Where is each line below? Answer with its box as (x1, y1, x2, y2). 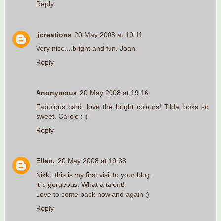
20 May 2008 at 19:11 (74, 30, 143, 38)
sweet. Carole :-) (36, 112, 88, 120)
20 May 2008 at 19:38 (58, 156, 126, 165)
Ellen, (36, 156, 55, 165)
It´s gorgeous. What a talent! (36, 180, 125, 188)
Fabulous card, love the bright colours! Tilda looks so (36, 102, 209, 110)
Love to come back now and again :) (36, 190, 149, 198)
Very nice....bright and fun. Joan (36, 44, 135, 52)
